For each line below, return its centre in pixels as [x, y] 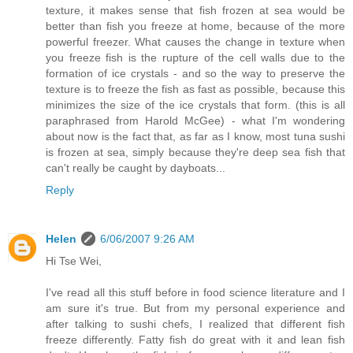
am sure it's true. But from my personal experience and [195, 308]
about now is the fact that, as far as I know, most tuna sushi [195, 136]
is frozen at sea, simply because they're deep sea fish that [195, 152]
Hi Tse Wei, [74, 260]
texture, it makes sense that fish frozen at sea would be [195, 10]
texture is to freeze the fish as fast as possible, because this [195, 89]
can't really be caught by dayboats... [136, 168]
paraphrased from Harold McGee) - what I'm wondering [195, 121]
